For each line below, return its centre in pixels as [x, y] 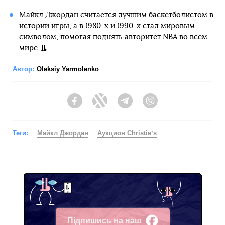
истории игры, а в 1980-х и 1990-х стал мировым [107, 26]
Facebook [98, 106]
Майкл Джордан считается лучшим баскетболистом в [116, 15]
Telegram [147, 106]
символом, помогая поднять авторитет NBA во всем [113, 37]
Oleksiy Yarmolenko [68, 69]
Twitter [118, 106]
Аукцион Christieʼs [127, 133]
